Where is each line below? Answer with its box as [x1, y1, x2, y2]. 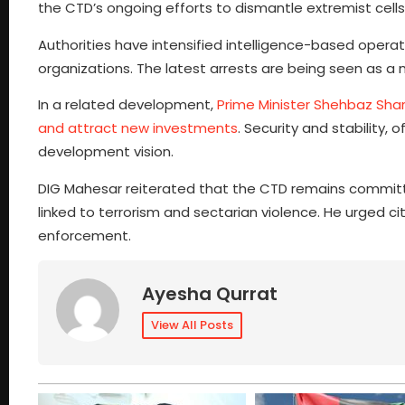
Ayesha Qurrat [142, 281, 278, 307]
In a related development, [38, 95, 217, 115]
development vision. [38, 142, 174, 162]
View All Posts [151, 316, 233, 334]
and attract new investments [38, 118, 238, 138]
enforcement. [38, 225, 131, 245]
